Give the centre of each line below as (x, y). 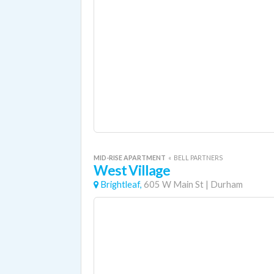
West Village (132, 170)
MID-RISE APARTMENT (130, 157)
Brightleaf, (121, 184)
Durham (227, 184)
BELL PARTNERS (198, 157)
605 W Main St (174, 184)
